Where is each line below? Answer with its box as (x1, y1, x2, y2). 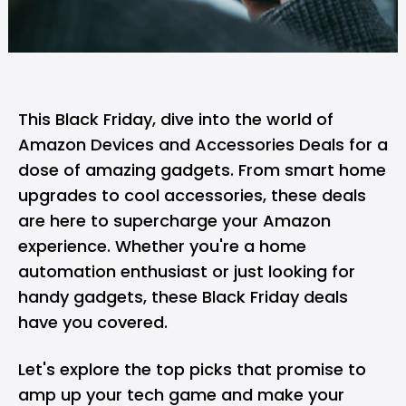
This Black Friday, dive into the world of (18, 108, 333, 130)
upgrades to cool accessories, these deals (18, 184, 366, 207)
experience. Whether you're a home (18, 235, 306, 257)
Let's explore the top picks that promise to (18, 358, 366, 381)
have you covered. (18, 311, 168, 333)
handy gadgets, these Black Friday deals (18, 285, 348, 308)
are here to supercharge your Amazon (18, 209, 331, 232)
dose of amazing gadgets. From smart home (18, 159, 386, 181)
